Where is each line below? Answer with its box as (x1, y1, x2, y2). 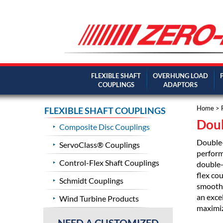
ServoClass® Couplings (59, 140, 140, 149)
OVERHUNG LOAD (153, 72, 208, 80)
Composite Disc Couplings (59, 122, 150, 131)
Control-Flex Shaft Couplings (59, 158, 159, 167)
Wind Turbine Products (59, 194, 139, 203)
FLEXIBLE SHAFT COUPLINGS (44, 106, 166, 116)
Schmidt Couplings (59, 176, 123, 185)
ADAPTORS (163, 81, 198, 89)
